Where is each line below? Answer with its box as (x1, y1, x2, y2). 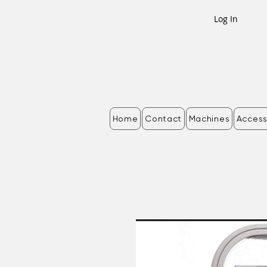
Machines (188, 114, 230, 124)
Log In (213, 13, 238, 24)
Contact (145, 114, 182, 124)
